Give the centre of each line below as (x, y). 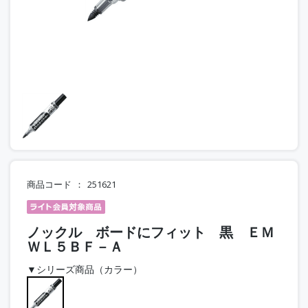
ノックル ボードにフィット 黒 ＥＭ (151, 232)
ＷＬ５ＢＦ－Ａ (75, 246)
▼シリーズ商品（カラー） (85, 269)
